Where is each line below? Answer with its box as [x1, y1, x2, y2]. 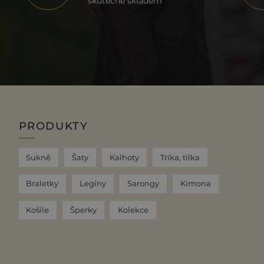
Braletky [26, 179, 59, 189]
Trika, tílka [160, 153, 200, 162]
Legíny [80, 179, 107, 189]
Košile [26, 205, 49, 214]
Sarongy [127, 179, 160, 189]
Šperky [70, 205, 97, 214]
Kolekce [118, 205, 149, 214]
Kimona [180, 179, 212, 189]
